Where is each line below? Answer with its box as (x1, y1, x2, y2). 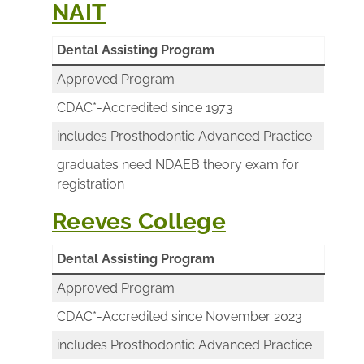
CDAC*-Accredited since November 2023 (57, 308, 302, 324)
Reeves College (52, 207, 226, 235)
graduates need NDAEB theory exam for (57, 156, 299, 172)
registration (57, 175, 124, 192)
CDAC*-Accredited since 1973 (57, 99, 233, 115)
